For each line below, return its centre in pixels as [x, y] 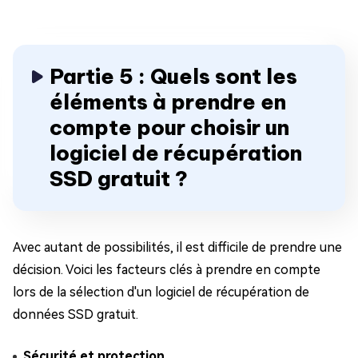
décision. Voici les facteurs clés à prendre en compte [167, 270]
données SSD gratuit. [76, 315]
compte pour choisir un [169, 128]
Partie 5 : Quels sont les [173, 77]
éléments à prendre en [168, 102]
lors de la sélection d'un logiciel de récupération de [161, 292]
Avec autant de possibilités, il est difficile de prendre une [177, 248]
